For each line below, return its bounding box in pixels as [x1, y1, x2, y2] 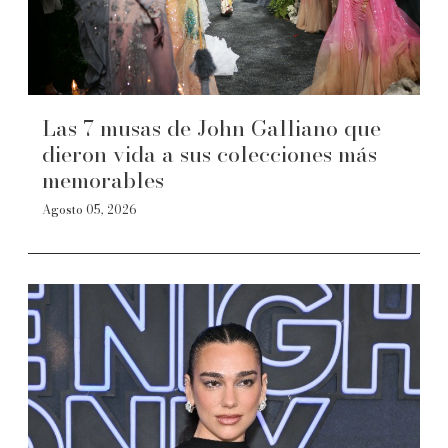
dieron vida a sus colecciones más [42, 137, 377, 171]
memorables [42, 163, 164, 197]
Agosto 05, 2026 [42, 200, 137, 219]
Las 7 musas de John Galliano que [42, 111, 381, 145]
